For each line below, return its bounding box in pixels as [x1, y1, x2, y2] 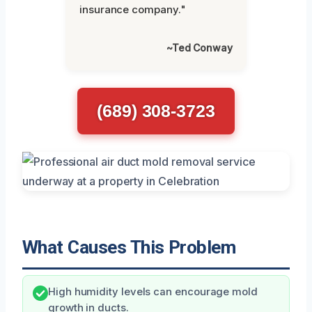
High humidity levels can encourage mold [48, 285, 258, 298]
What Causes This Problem [22, 236, 236, 258]
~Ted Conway [166, 41, 233, 54]
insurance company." [79, 2, 186, 16]
